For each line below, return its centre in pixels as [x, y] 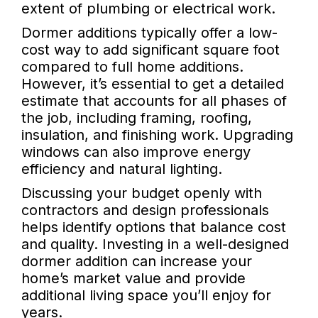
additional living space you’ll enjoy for [146, 296]
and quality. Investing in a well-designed [155, 245]
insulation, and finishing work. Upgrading [157, 135]
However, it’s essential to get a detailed [153, 84]
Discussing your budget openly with [142, 193]
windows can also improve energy [136, 152]
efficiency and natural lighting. [122, 169]
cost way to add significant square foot [150, 50]
